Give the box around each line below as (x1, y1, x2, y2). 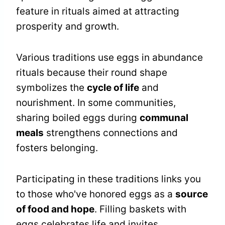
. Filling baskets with (94, 203, 186, 215)
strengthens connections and (44, 127, 178, 139)
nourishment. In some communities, (16, 97, 176, 109)
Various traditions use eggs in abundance (16, 52, 203, 64)
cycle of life (87, 82, 139, 94)
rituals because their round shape (16, 67, 167, 79)
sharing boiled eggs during (16, 112, 140, 124)
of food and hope (16, 203, 94, 215)
